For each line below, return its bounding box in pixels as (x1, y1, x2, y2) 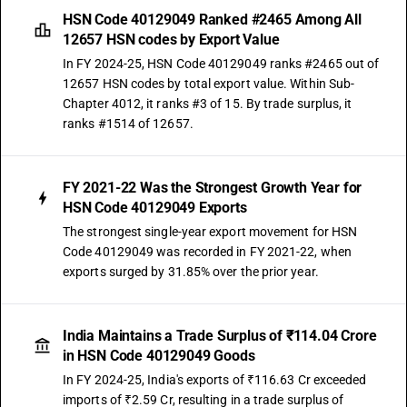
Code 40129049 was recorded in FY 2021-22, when (63, 244, 352, 259)
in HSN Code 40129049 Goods (63, 347, 255, 364)
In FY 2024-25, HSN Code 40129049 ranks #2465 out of (63, 56, 380, 71)
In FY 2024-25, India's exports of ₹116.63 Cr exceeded (63, 372, 367, 387)
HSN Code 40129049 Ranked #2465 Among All (63, 11, 362, 28)
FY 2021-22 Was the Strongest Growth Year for (63, 179, 362, 196)
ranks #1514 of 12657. (63, 116, 194, 131)
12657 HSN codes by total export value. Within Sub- (63, 76, 355, 91)
